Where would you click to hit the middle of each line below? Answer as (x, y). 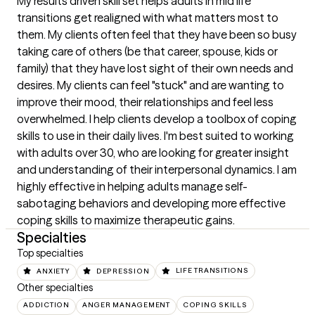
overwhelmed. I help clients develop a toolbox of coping (157, 119)
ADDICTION (46, 304)
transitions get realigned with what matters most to (148, 18)
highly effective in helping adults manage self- (132, 187)
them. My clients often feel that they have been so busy (157, 35)
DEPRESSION (123, 271)
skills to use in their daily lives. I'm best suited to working (155, 136)
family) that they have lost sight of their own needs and (155, 69)
